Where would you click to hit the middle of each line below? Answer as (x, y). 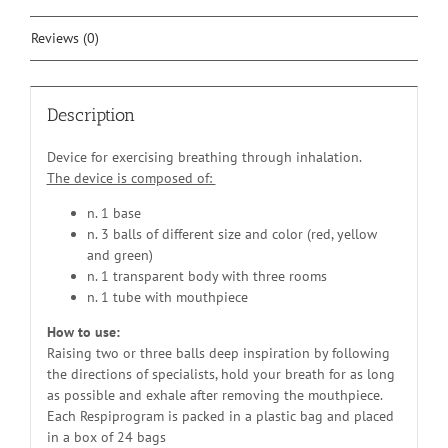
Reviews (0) (65, 37)
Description (90, 115)
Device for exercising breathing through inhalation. (204, 157)
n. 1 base (113, 213)
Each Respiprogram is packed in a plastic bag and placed (220, 416)
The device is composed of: (131, 178)
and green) (119, 255)
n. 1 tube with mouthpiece (167, 297)
